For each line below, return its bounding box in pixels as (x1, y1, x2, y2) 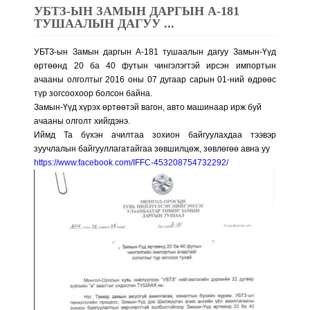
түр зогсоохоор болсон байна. (34, 89, 153, 99)
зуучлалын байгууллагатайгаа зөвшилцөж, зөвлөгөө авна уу (34, 144, 271, 154)
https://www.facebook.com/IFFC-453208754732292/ (34, 158, 229, 168)
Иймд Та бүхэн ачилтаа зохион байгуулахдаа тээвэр (34, 130, 276, 140)
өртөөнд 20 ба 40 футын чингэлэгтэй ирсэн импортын (34, 61, 276, 71)
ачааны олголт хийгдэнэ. (34, 116, 131, 127)
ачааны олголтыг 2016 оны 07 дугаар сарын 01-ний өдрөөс (34, 75, 276, 85)
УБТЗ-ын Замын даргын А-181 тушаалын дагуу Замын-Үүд (34, 47, 276, 57)
